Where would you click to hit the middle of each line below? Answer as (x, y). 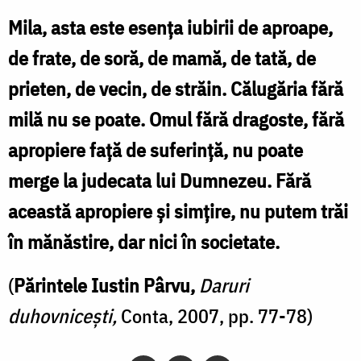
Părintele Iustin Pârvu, (104, 285)
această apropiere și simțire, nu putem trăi (178, 211)
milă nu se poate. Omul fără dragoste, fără (176, 119)
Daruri (222, 285)
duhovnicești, (64, 315)
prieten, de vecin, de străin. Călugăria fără (176, 88)
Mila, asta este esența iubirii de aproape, (170, 27)
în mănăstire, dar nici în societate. (144, 241)
